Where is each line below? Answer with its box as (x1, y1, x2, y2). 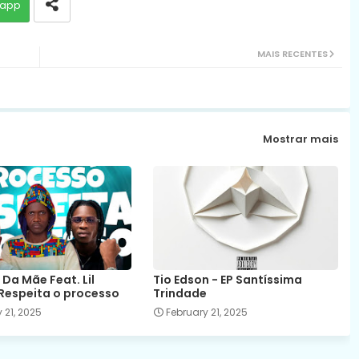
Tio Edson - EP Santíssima (152, 271, 302, 288)
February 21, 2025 (165, 305, 248, 319)
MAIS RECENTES (256, 46, 328, 60)
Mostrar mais (262, 131, 338, 147)
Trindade (152, 284, 207, 301)
